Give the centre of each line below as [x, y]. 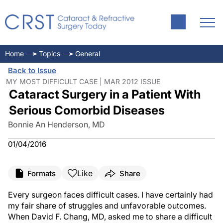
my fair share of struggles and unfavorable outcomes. [107, 206]
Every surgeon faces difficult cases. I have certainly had [111, 195]
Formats [42, 173]
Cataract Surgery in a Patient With [105, 94]
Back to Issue [32, 70]
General [88, 54]
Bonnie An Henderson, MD [56, 124]
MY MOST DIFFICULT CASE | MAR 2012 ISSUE [83, 81]
